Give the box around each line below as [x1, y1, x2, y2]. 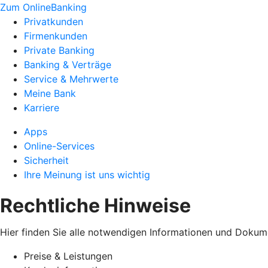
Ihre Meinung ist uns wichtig [24, 169, 150, 181]
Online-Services [24, 140, 95, 152]
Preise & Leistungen [24, 250, 112, 262]
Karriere [24, 102, 59, 114]
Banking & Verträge [24, 59, 111, 71]
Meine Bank [24, 87, 76, 99]
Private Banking [24, 44, 95, 56]
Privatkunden [24, 16, 83, 28]
